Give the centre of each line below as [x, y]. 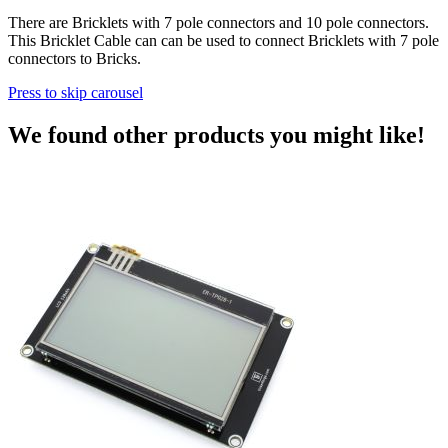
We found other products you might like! [216, 134]
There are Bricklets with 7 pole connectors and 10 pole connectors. [218, 22]
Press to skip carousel [75, 92]
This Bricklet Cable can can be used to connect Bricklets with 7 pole [223, 40]
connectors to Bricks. [74, 58]
